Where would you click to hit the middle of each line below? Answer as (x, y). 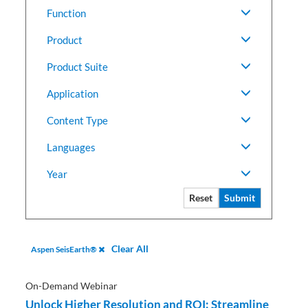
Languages (71, 147)
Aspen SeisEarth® (64, 249)
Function (67, 13)
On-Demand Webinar (72, 285)
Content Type (78, 120)
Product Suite (78, 66)
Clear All (130, 249)
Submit (240, 198)
